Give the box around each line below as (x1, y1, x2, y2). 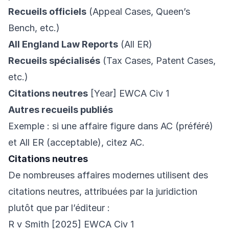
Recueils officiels (8, 6, 86, 17)
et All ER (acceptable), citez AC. (8, 137, 145, 148)
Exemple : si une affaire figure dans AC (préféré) (8, 121, 213, 132)
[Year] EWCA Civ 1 (88, 88, 169, 99)
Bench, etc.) (8, 22, 60, 34)
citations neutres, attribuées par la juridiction (8, 186, 197, 197)
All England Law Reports (8, 39, 118, 50)
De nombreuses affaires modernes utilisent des (8, 170, 208, 181)
